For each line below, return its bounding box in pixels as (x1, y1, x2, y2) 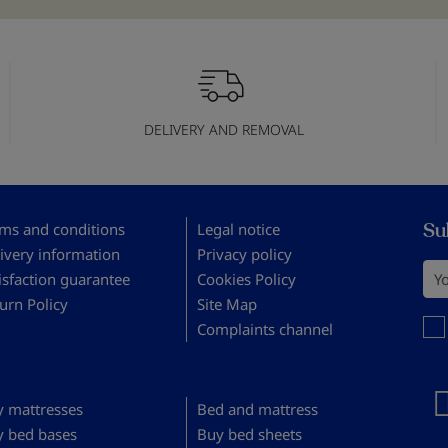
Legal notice (197, 218, 281, 239)
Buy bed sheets (197, 423, 303, 444)
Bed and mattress (197, 398, 319, 419)
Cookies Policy (197, 268, 297, 289)
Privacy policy (197, 243, 293, 264)
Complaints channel (197, 318, 334, 339)
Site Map (197, 293, 258, 314)
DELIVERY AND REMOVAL (144, 119, 304, 139)
